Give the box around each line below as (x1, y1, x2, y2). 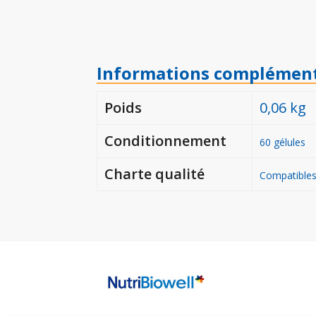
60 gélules (260, 135, 305, 150)
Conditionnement (104, 131, 226, 151)
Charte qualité (104, 164, 205, 184)
